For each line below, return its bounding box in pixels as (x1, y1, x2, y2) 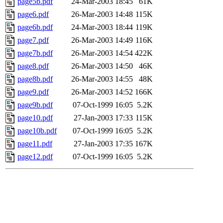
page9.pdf (17, 88, 49, 97)
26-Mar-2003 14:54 (71, 49, 133, 58)
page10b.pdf (17, 126, 57, 135)
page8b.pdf (17, 75, 53, 84)
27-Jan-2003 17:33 (74, 113, 133, 122)
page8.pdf (17, 62, 49, 71)
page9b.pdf (17, 101, 53, 110)
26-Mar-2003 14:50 (71, 62, 133, 71)
